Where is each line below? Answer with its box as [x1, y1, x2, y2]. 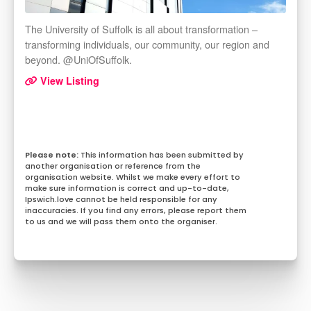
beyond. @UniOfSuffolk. [25, 52, 132, 67]
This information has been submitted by [81, 149, 244, 161]
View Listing [37, 74, 99, 88]
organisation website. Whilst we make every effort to [25, 171, 240, 183]
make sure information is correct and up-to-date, [25, 183, 229, 194]
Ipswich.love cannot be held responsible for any [25, 194, 217, 205]
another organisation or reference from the [25, 160, 201, 172]
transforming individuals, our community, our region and [25, 37, 269, 52]
